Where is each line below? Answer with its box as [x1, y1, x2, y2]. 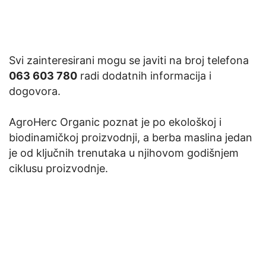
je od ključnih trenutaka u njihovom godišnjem [9, 146, 239, 159]
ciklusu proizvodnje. [9, 161, 108, 175]
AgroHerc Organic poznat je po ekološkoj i [9, 115, 221, 128]
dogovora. [9, 84, 61, 97]
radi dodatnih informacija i [77, 69, 211, 82]
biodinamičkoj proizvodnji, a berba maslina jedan [9, 131, 252, 144]
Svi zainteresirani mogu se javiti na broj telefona [9, 53, 249, 66]
